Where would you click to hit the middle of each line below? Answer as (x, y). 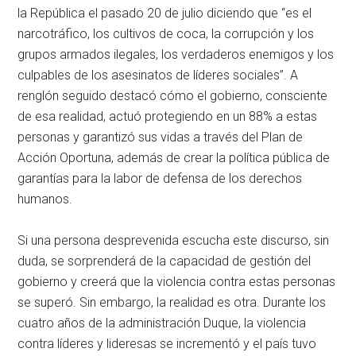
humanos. (45, 199)
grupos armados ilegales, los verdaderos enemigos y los (176, 55)
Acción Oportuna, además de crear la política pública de (174, 158)
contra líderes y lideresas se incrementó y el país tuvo (167, 344)
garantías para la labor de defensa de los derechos (160, 179)
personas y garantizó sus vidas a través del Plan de (161, 137)
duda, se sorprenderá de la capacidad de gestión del (164, 261)
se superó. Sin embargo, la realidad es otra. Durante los (172, 303)
